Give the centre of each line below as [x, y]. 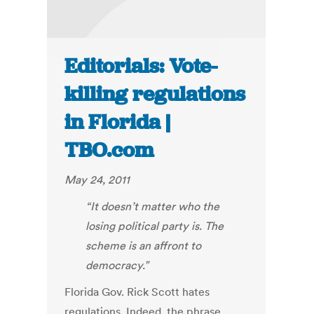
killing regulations [155, 94]
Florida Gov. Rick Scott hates [137, 292]
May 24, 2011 [97, 180]
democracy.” [117, 265]
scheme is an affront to [144, 246]
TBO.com [109, 150]
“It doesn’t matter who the [153, 206]
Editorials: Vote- [141, 66]
